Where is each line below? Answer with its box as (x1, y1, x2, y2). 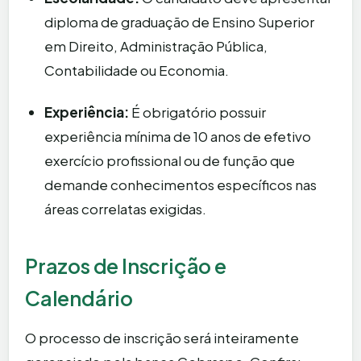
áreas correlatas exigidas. (44, 200, 206, 218)
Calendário (25, 285, 134, 312)
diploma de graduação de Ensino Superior (44, 13, 314, 31)
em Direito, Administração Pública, (44, 37, 268, 56)
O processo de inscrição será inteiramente (25, 329, 299, 347)
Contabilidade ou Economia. (44, 61, 229, 80)
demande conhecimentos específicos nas (44, 176, 317, 194)
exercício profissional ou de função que (44, 151, 295, 170)
